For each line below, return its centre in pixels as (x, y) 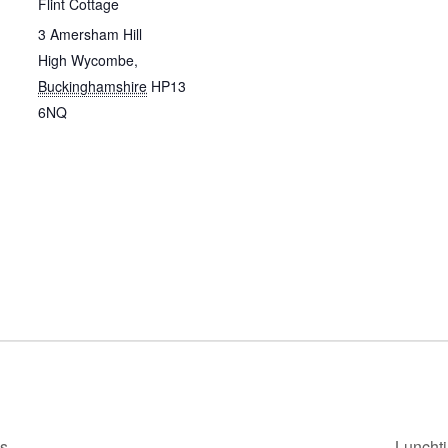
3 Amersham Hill (90, 34)
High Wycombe (86, 60)
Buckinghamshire (92, 86)
